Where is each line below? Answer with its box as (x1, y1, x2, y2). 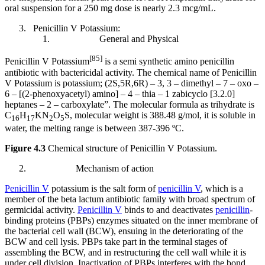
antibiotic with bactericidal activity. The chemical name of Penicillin (5, 67, 257, 77)
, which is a (201, 183, 243, 193)
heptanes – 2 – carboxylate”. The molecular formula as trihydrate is (5, 99, 254, 109)
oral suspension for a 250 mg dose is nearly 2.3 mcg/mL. (5, 3, 216, 14)
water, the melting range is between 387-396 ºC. (5, 122, 184, 133)
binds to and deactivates (122, 204, 215, 215)
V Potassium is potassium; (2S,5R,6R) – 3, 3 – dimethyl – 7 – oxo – (5, 77, 258, 88)
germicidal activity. (5, 204, 77, 215)
